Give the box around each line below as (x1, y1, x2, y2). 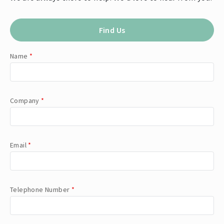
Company (10, 96, 41, 105)
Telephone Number (10, 185, 71, 194)
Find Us (98, 25, 125, 35)
